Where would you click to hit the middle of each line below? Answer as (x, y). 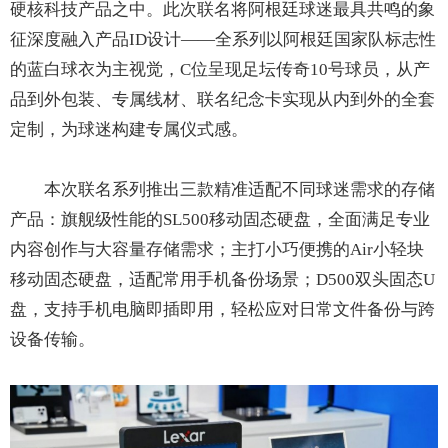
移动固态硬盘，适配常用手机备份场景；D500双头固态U (222, 280)
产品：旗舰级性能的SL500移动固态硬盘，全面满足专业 (220, 220)
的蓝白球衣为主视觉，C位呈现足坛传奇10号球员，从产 (220, 70)
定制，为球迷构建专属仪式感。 (129, 130)
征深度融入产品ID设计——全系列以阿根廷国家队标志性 (223, 40)
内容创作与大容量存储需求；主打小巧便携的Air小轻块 (217, 250)
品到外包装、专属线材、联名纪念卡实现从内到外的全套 (222, 100)
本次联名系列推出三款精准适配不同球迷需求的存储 (239, 190)
